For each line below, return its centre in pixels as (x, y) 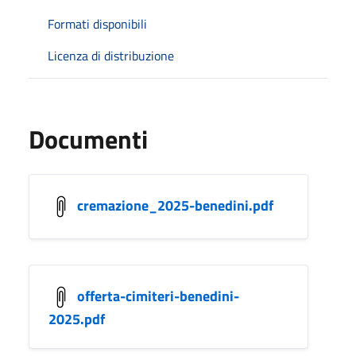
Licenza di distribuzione (111, 55)
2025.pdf (77, 319)
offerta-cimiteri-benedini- (158, 296)
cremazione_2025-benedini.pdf (175, 205)
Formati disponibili (97, 23)
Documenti (88, 139)
